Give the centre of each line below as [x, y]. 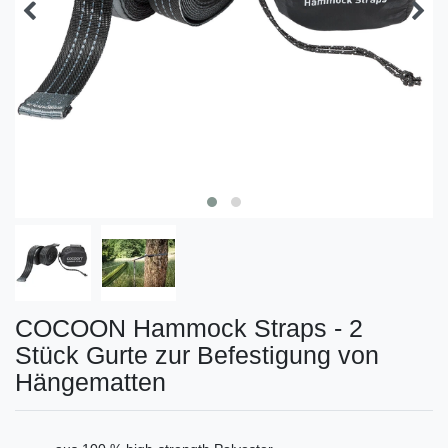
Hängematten [90, 381]
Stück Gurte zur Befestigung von [197, 354]
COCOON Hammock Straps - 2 [189, 327]
